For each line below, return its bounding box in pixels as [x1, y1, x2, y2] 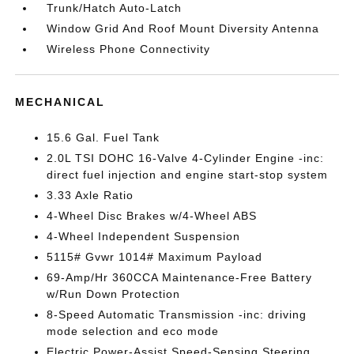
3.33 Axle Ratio [47, 189, 134, 201]
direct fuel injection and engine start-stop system [47, 168, 329, 181]
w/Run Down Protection [47, 288, 181, 300]
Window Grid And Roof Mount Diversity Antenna [47, 22, 320, 35]
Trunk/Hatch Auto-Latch [47, 2, 183, 14]
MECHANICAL [15, 96, 106, 108]
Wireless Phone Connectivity [47, 43, 211, 55]
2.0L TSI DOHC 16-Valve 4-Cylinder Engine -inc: [47, 152, 325, 164]
